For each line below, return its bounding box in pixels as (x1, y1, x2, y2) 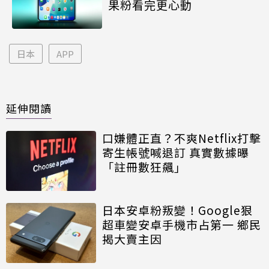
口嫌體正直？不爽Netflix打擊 (102, 129, 261, 146)
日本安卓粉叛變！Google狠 (102, 201, 253, 218)
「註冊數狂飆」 (102, 158, 186, 175)
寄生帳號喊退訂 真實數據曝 (102, 144, 249, 160)
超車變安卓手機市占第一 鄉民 (102, 216, 261, 232)
